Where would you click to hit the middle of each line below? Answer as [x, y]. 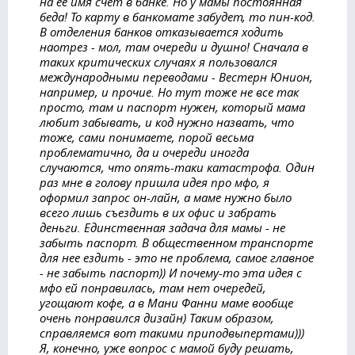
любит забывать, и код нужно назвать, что [167, 122]
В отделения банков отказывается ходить [162, 32]
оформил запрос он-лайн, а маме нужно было [166, 197]
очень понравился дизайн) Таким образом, [157, 318]
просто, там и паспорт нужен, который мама [172, 107]
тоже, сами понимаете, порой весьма [147, 137]
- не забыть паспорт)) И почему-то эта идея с [171, 273]
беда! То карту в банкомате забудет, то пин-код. [177, 17]
